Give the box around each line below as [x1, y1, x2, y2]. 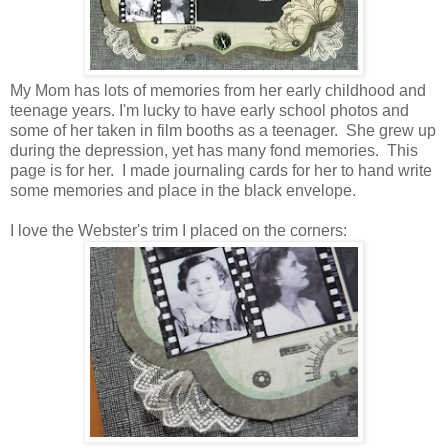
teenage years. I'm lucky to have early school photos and [10, 102, 409, 120]
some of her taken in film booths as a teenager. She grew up [10, 122, 436, 140]
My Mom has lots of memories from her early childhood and [10, 82, 426, 100]
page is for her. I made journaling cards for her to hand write [10, 162, 432, 180]
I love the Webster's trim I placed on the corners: [10, 222, 347, 240]
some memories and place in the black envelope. [10, 182, 356, 200]
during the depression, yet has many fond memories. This [10, 142, 418, 160]
